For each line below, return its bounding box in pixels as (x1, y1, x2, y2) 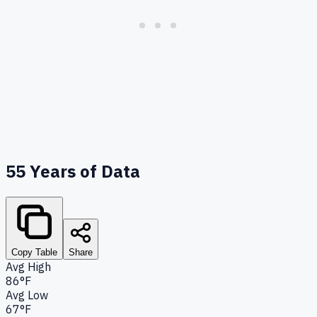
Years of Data (25, 159, 140, 183)
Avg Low (6, 287, 48, 302)
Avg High (6, 259, 51, 274)
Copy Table (11, 246, 57, 258)
